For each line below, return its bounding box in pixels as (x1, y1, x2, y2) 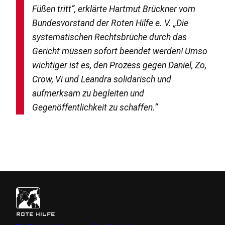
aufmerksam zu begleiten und (32, 88, 144, 98)
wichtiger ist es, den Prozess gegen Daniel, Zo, (32, 60, 206, 70)
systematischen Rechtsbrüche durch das (32, 32, 187, 42)
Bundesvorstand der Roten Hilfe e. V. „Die (32, 18, 188, 28)
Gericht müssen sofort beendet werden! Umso (32, 46, 207, 56)
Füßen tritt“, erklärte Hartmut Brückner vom (32, 4, 195, 14)
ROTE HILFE (16, 212, 55, 217)
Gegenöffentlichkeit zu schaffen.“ (32, 102, 158, 113)
